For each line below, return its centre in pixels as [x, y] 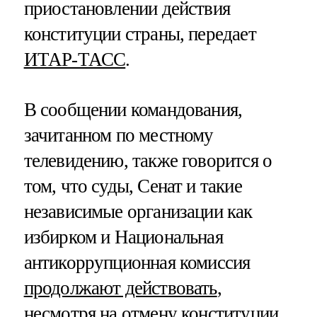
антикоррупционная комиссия [137, 262]
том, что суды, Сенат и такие [133, 186]
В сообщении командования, [133, 109]
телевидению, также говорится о [148, 160]
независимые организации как [138, 211]
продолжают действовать [120, 288]
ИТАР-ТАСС [75, 59]
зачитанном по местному [119, 135]
